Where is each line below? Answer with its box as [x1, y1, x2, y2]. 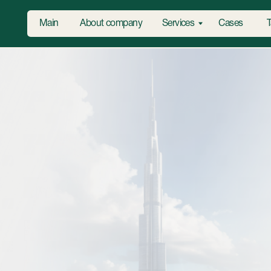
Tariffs [238, 17, 258, 25]
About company [71, 17, 127, 25]
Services [145, 17, 174, 25]
